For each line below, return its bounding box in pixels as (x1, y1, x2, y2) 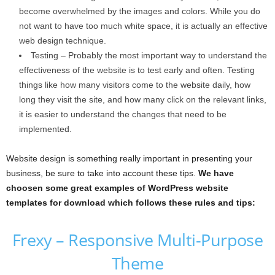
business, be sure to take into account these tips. (6, 168, 198, 178)
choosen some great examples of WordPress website (6, 182, 228, 193)
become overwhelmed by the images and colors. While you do (19, 6, 260, 16)
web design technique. (19, 35, 106, 45)
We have (198, 168, 234, 178)
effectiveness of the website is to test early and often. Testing (19, 64, 255, 75)
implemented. (19, 123, 72, 134)
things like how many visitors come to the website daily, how (19, 79, 250, 90)
